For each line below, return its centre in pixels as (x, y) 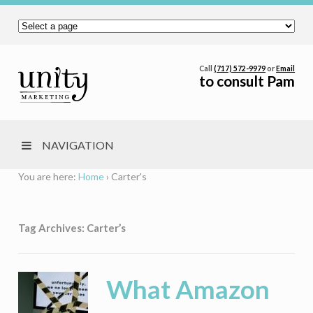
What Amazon (188, 289)
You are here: (47, 176)
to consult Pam (247, 81)
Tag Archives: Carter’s (72, 227)
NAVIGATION (78, 145)
